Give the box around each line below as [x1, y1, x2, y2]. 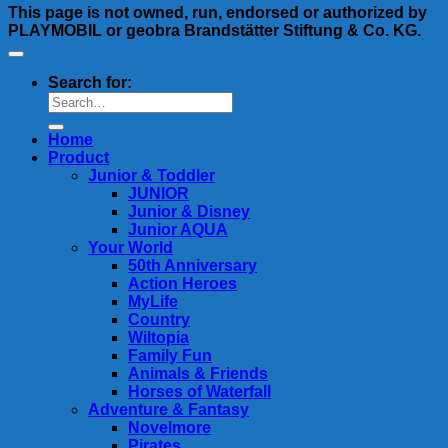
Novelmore [128, 419, 211, 436]
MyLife [128, 293, 178, 310]
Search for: [48, 74, 132, 91]
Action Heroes [128, 275, 237, 292]
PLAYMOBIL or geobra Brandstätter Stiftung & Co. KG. [8, 22, 421, 39]
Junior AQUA [128, 221, 228, 238]
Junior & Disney [128, 203, 250, 220]
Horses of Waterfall [128, 383, 271, 400]
